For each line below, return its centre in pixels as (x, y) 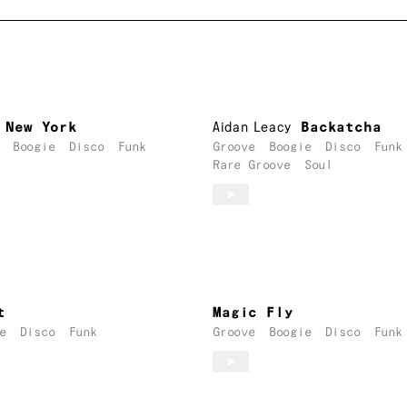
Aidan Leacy (253, 128)
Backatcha (341, 128)
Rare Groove (252, 166)
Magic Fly (253, 313)
